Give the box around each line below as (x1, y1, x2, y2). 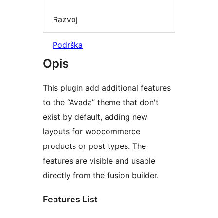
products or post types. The (43, 141, 146, 151)
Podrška (53, 40, 83, 50)
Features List (43, 194, 98, 205)
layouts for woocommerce (43, 127, 140, 137)
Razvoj (53, 14, 78, 24)
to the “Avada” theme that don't (43, 97, 159, 108)
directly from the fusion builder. (43, 170, 159, 181)
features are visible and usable (43, 156, 155, 166)
